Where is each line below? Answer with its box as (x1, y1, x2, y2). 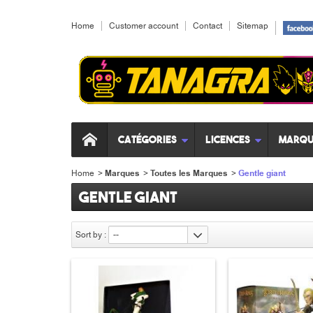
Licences (205, 133, 250, 146)
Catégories (118, 133, 177, 146)
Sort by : (75, 229, 106, 240)
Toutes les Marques (150, 168, 228, 180)
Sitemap (237, 20, 268, 31)
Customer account (109, 20, 178, 31)
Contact (193, 20, 222, 31)
